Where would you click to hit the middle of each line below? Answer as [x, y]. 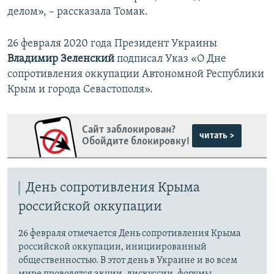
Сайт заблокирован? [128, 130]
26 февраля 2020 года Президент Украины [112, 44]
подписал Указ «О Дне [172, 59]
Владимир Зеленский [62, 59]
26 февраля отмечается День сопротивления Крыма [130, 234]
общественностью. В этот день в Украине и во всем [128, 261]
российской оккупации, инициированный [113, 247]
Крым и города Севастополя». [80, 90]
